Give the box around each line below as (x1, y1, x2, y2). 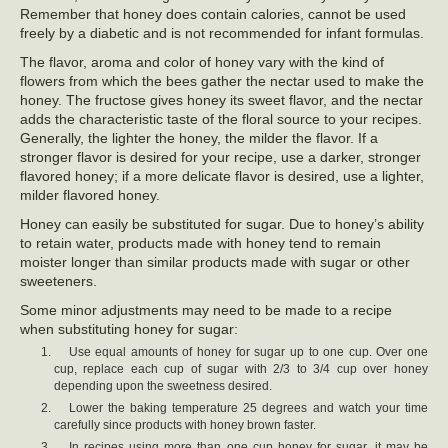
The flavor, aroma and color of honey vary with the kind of (20, 53, 384, 70)
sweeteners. (20, 272, 97, 289)
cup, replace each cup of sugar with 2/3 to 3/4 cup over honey (53, 361, 428, 376)
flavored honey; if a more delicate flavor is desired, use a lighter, (20, 167, 424, 184)
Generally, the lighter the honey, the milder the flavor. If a (20, 129, 378, 146)
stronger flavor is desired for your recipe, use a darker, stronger (20, 148, 421, 165)
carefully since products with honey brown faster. (53, 417, 316, 432)
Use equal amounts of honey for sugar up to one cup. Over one (68, 344, 428, 359)
